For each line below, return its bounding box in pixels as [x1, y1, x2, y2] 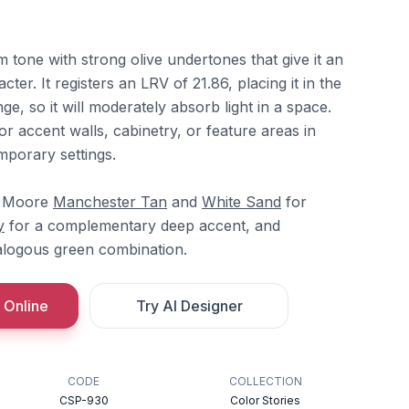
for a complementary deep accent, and [5, 216, 280, 235]
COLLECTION [228, 374, 302, 388]
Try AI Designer [135, 297, 243, 315]
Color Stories [230, 393, 301, 407]
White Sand [202, 193, 281, 211]
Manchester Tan [53, 193, 167, 211]
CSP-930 [58, 393, 109, 407]
